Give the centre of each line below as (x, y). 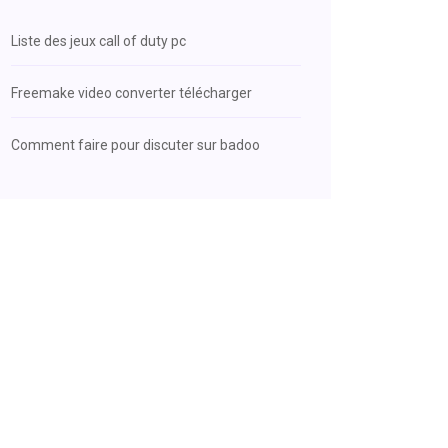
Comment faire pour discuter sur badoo (135, 145)
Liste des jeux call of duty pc (98, 41)
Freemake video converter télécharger (131, 93)
